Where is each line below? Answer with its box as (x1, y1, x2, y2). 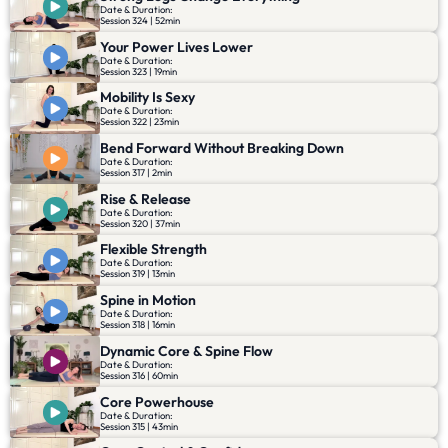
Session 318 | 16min (100, 318, 175, 331)
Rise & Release (100, 189, 191, 208)
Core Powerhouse (100, 392, 214, 411)
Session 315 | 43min (100, 419, 178, 432)
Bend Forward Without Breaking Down (100, 138, 344, 157)
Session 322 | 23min (100, 115, 179, 128)
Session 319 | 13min (100, 267, 175, 280)
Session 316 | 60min (100, 368, 178, 381)
